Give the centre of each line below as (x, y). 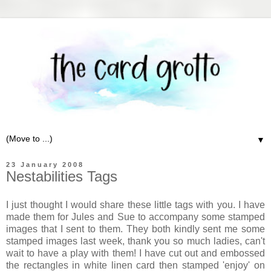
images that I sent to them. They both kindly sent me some (135, 229)
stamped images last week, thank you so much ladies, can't (135, 241)
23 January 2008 (45, 164)
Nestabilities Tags (62, 176)
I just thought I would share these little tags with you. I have (135, 205)
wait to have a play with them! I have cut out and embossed (135, 253)
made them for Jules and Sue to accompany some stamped (135, 217)
